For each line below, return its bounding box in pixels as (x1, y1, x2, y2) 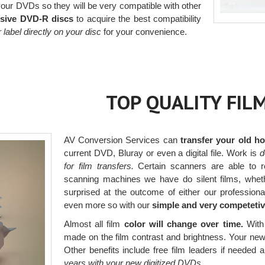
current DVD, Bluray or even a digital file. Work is (63, 148, 260, 159)
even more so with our (63, 200, 152, 211)
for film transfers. (63, 161, 134, 172)
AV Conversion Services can (63, 135, 181, 146)
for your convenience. (104, 26, 188, 37)
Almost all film (63, 219, 124, 230)
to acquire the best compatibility (73, 13, 202, 24)
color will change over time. (124, 219, 243, 230)
